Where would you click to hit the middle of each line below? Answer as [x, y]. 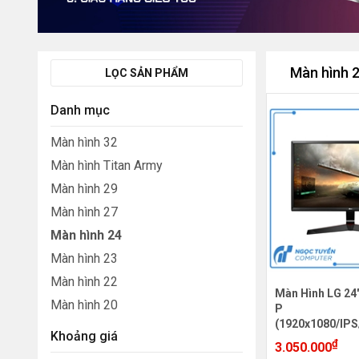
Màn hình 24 [86, 235]
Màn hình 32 [84, 142]
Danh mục [80, 110]
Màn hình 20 [84, 305]
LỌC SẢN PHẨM [147, 73]
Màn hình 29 [84, 188]
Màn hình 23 [84, 258]
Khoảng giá [84, 336]
